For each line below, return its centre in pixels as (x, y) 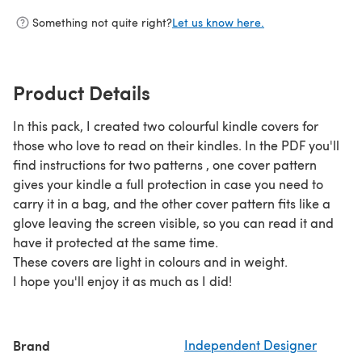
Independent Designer (250, 344)
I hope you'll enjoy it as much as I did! (122, 280)
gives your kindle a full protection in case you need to (168, 183)
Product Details (82, 92)
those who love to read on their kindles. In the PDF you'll (176, 145)
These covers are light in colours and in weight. (150, 261)
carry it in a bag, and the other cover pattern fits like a (172, 203)
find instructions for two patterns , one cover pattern (165, 164)
